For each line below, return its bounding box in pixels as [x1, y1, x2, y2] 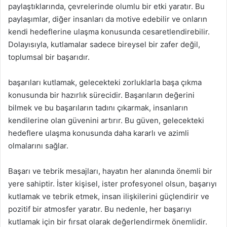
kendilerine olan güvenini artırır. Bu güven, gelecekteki [8, 116, 204, 125]
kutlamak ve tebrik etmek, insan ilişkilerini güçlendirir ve [8, 192, 209, 201]
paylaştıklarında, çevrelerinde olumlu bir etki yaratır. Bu [8, 2, 205, 11]
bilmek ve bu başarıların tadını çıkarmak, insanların [8, 103, 188, 112]
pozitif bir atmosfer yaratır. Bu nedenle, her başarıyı [8, 204, 192, 214]
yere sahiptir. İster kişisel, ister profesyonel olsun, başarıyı [8, 179, 217, 188]
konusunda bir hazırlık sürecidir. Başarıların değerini [8, 90, 195, 100]
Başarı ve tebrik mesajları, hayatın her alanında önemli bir [8, 166, 212, 176]
